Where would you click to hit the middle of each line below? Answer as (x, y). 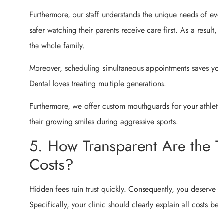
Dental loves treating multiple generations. (98, 84)
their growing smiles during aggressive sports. (104, 122)
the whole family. (57, 45)
